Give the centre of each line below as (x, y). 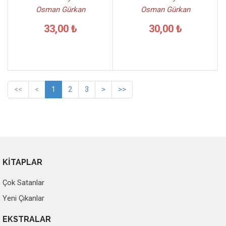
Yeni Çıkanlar (23, 198)
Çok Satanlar (23, 182)
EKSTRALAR (27, 219)
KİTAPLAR (22, 162)
